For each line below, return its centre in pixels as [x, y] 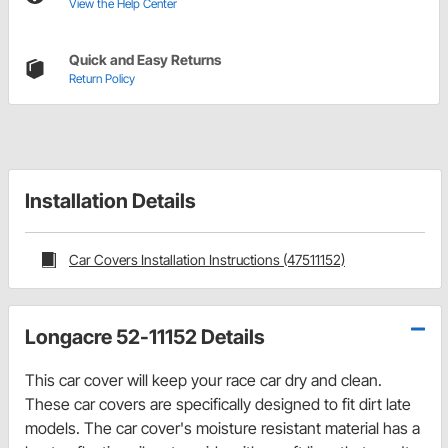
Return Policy [102, 79]
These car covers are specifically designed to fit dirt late [218, 403]
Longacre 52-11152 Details [145, 336]
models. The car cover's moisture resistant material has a [222, 427]
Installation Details [110, 201]
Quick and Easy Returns [145, 60]
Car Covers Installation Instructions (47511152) [207, 260]
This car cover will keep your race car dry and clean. [203, 379]
